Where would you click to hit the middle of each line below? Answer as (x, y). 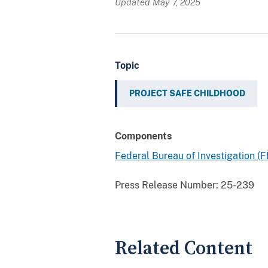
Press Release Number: (167, 185)
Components (143, 136)
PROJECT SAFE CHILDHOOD (187, 93)
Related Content (184, 248)
